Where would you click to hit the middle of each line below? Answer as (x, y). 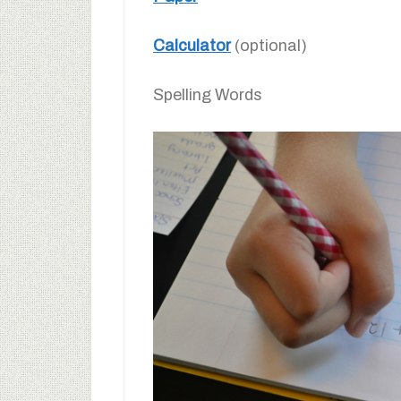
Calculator (192, 45)
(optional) (269, 45)
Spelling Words (208, 94)
